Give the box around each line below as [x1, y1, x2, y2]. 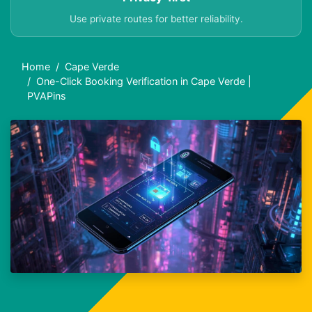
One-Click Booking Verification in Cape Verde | [36, 75, 251, 88]
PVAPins [27, 90, 66, 102]
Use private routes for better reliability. [69, 13, 243, 25]
